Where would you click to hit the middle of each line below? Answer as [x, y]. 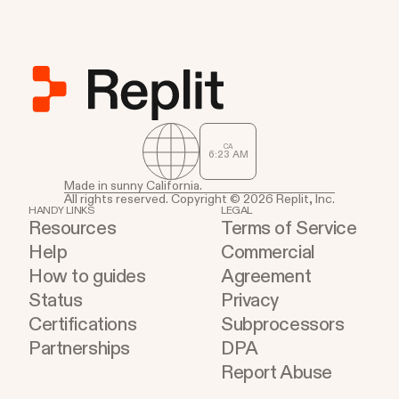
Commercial [268, 252]
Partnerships [79, 349]
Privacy [250, 301]
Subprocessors [283, 325]
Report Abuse [277, 373]
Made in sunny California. [133, 186]
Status [56, 301]
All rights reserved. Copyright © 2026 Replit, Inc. [199, 199]
